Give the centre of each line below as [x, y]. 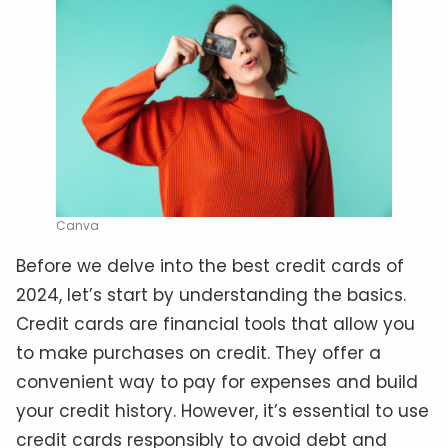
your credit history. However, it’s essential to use [222, 411]
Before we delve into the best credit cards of [210, 266]
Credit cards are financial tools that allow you [215, 324]
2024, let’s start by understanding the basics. [211, 295]
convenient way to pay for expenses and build [217, 382]
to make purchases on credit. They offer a [198, 353]
